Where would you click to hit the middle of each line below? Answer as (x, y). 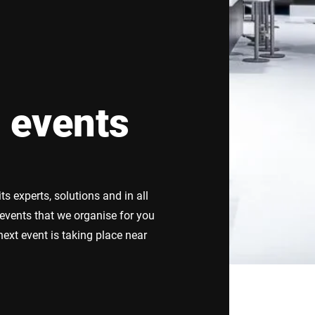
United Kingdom (53, 67)
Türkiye (254, 24)
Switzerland (44, 24)
